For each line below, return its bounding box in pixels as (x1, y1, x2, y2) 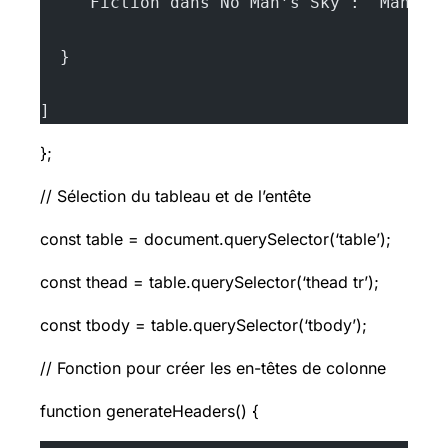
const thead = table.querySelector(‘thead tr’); (40, 271, 379, 292)
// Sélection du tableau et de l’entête (40, 185, 311, 206)
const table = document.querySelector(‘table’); (40, 228, 391, 249)
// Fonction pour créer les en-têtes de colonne (40, 357, 386, 378)
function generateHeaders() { (40, 400, 259, 421)
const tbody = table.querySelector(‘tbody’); (40, 314, 367, 335)
